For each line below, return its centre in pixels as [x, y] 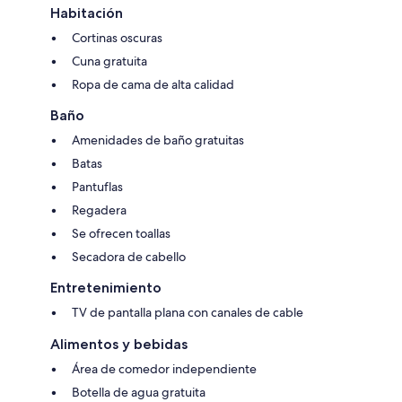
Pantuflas [97, 187]
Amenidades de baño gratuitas [158, 140]
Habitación [87, 13]
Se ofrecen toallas [121, 234]
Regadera [99, 210]
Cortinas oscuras [117, 38]
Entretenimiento [106, 288]
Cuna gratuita [109, 61]
